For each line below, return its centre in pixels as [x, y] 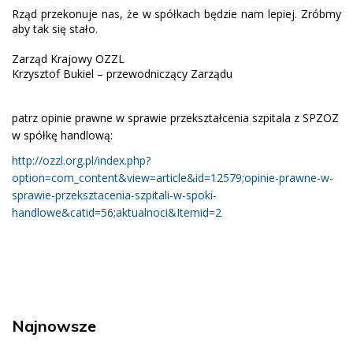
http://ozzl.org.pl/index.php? [81, 161]
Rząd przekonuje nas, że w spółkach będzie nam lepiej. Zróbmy [176, 13]
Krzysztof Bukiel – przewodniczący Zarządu [122, 73]
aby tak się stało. [55, 28]
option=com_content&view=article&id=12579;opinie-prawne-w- [173, 178]
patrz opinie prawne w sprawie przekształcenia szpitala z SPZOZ [175, 118]
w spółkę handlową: [62, 136]
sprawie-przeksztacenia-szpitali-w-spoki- [114, 195]
